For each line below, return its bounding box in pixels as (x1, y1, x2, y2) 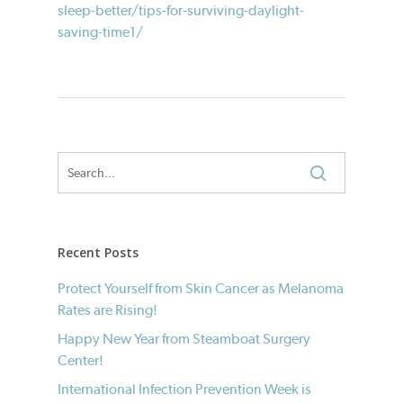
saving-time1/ (58, 23, 143, 40)
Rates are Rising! (58, 301, 157, 318)
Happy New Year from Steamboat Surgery (58, 330, 310, 347)
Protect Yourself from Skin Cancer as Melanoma (58, 280, 344, 297)
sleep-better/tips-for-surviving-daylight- (58, 2, 304, 19)
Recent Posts (58, 244, 139, 261)
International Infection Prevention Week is (58, 381, 311, 398)
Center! (58, 352, 103, 369)
